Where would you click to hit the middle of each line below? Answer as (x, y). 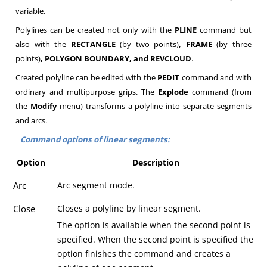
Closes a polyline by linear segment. (129, 208)
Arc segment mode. (96, 185)
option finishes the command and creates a (144, 254)
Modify (44, 106)
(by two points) (147, 44)
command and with (215, 77)
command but (224, 30)
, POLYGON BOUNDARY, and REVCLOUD (116, 58)
